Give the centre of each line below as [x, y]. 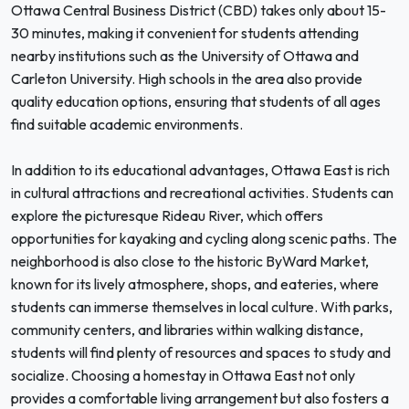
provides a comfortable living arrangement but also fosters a [200, 398]
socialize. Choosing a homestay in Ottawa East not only [183, 375]
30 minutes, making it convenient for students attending [185, 33]
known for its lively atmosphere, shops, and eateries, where [195, 284]
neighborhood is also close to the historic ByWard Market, [190, 261]
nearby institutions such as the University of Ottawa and [185, 56]
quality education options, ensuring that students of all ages [196, 101]
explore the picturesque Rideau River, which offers [167, 215]
